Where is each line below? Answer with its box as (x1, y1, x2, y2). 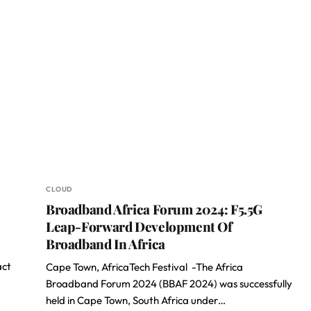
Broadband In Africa (46, 235, 165, 253)
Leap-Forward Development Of (46, 217, 233, 235)
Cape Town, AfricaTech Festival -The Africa (46, 260, 243, 274)
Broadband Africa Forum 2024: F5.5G (46, 200, 263, 218)
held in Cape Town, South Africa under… (46, 294, 226, 307)
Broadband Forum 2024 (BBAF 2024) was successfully (46, 277, 292, 290)
